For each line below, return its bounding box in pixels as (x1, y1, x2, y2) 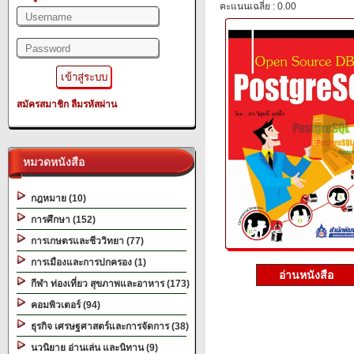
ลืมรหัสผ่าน (71, 99, 117, 110)
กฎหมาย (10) (26, 193, 86, 204)
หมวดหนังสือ (17, 156, 85, 168)
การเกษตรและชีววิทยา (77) (26, 235, 144, 247)
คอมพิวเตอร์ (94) (26, 299, 100, 311)
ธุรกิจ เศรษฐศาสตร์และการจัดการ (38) (26, 321, 189, 332)
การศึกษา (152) (26, 214, 96, 225)
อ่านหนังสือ (278, 269, 337, 281)
